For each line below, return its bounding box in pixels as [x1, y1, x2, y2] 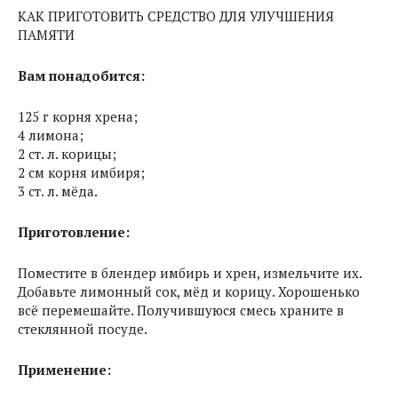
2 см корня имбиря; [18, 163, 145, 181]
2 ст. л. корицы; [18, 145, 116, 163]
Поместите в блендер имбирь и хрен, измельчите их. [18, 264, 362, 282]
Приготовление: [18, 223, 130, 241]
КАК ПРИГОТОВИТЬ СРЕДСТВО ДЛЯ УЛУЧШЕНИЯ [18, 7, 334, 25]
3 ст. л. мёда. [18, 182, 98, 200]
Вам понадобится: [18, 67, 145, 84]
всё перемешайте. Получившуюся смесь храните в [18, 301, 344, 319]
